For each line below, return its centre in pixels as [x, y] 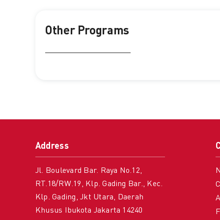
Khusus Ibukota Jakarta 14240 [89, 211]
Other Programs [87, 32]
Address [52, 147]
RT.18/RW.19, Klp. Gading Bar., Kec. [99, 184]
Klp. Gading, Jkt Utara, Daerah [89, 198]
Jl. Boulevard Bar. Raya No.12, [89, 171]
